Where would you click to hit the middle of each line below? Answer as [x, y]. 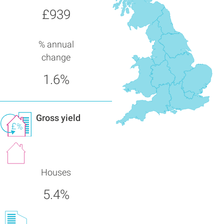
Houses [56, 172]
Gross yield [58, 118]
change [56, 58]
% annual [56, 45]
